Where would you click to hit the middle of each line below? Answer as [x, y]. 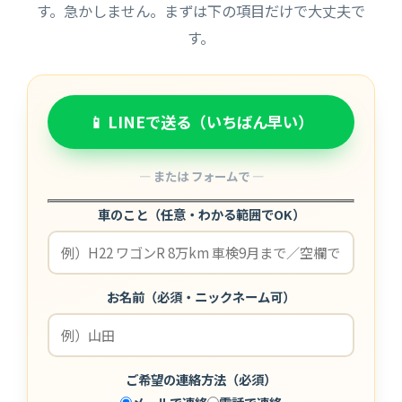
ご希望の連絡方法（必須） [201, 379]
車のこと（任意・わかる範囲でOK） [201, 214]
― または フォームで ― [201, 175]
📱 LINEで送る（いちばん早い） [201, 121]
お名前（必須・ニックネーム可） [201, 296]
